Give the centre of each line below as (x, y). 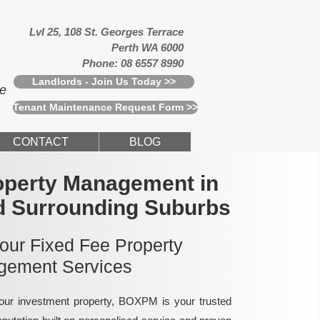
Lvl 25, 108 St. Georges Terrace (106, 32)
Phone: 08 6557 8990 (133, 63)
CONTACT (41, 142)
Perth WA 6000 (147, 47)
